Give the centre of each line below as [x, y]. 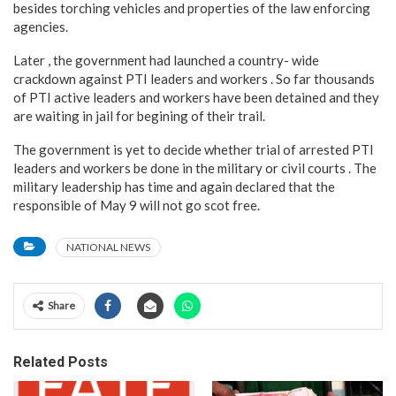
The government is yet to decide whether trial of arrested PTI [194, 149]
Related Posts [61, 362]
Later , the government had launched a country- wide [166, 60]
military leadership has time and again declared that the [174, 186]
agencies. [41, 26]
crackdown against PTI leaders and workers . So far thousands [194, 78]
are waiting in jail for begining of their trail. [139, 115]
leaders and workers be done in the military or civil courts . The [195, 168]
